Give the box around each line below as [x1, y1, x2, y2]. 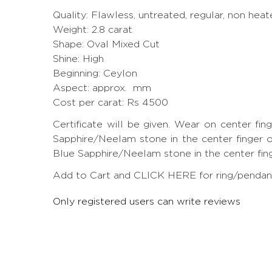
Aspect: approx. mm [53, 82, 151, 93]
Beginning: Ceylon [53, 67, 137, 78]
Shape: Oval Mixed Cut [53, 38, 160, 49]
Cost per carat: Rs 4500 [53, 97, 168, 107]
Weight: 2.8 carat [53, 24, 132, 35]
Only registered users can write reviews [53, 195, 240, 206]
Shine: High [53, 53, 104, 64]
